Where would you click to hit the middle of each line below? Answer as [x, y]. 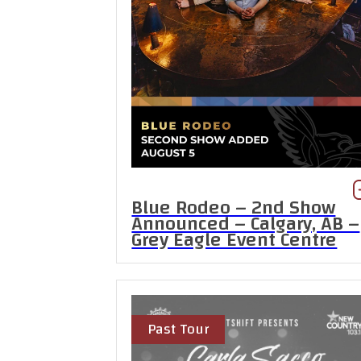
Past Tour [178, 329]
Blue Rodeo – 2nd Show [234, 207]
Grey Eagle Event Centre [234, 240]
